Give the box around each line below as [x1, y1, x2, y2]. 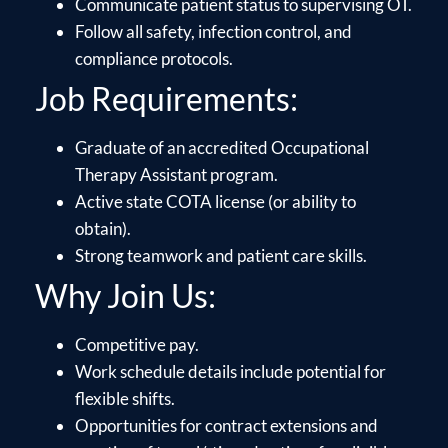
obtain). [75, 217, 131, 239]
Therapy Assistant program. [75, 163, 278, 185]
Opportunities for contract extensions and [75, 414, 378, 436]
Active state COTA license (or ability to [75, 190, 356, 212]
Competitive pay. [75, 333, 199, 355]
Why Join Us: [35, 275, 216, 315]
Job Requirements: [35, 78, 298, 118]
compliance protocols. [75, 47, 233, 69]
